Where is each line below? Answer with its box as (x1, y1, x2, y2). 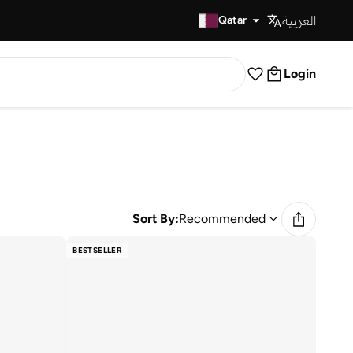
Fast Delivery (114, 13, 179, 27)
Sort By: (132, 211, 179, 226)
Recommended (179, 211, 266, 226)
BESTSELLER (72, 245, 122, 255)
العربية (282, 13, 316, 28)
